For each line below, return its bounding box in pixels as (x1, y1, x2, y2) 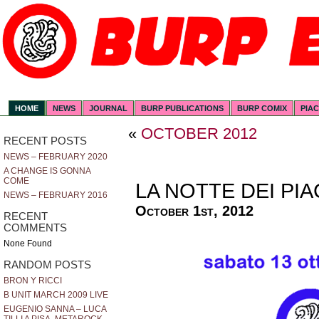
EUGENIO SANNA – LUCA (4, 304, 106, 315)
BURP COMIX (237, 104, 288, 113)
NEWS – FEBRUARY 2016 (4, 190, 108, 201)
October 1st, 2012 (135, 203, 253, 219)
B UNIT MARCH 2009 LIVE (4, 290, 108, 300)
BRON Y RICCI (4, 276, 62, 286)
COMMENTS (4, 222, 67, 234)
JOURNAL (89, 104, 128, 113)
